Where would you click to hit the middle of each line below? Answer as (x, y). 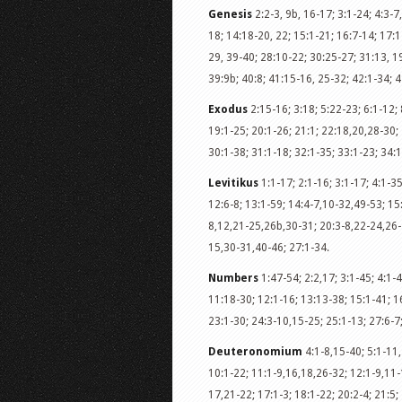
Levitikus (233, 183)
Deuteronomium (255, 352)
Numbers (233, 278)
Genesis (230, 14)
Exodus (228, 109)
